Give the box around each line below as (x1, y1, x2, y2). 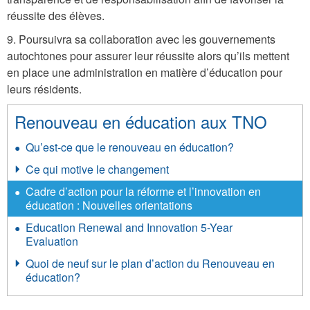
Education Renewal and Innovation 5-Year (26, 219, 232, 235)
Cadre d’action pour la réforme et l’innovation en (26, 183, 261, 199)
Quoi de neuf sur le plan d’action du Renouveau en (26, 255, 275, 271)
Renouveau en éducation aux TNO (15, 109, 267, 134)
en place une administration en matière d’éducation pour (7, 64, 282, 80)
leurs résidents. (7, 81, 82, 97)
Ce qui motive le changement (26, 161, 169, 177)
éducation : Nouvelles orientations (26, 197, 192, 213)
